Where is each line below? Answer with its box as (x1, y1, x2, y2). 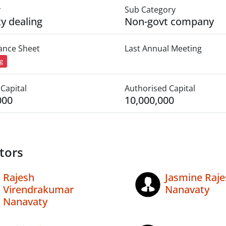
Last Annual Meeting (124, 43, 202, 54)
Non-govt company (124, 15, 214, 28)
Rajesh (3, 171, 34, 185)
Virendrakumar (3, 183, 74, 197)
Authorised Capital (124, 83, 195, 94)
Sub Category (124, 4, 176, 15)
